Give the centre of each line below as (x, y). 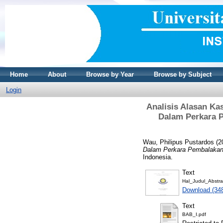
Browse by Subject (183, 74)
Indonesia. (158, 157)
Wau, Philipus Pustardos (178, 142)
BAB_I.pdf (194, 214)
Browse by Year (110, 74)
